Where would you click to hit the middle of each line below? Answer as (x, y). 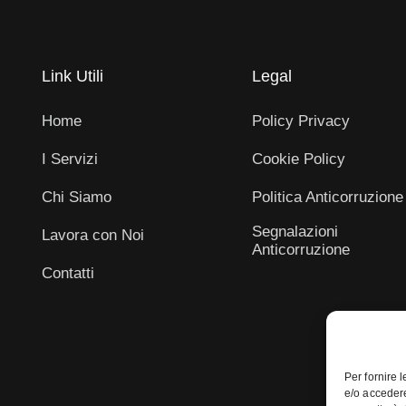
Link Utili (72, 76)
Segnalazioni (295, 231)
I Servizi (70, 159)
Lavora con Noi (93, 235)
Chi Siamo (77, 197)
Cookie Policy (299, 159)
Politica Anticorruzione (328, 197)
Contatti (68, 273)
